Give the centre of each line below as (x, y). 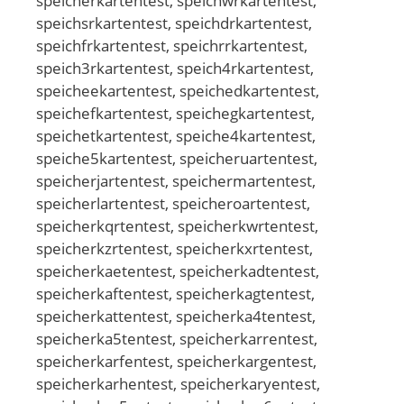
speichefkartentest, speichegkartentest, (175, 113)
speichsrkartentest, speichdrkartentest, (174, 23)
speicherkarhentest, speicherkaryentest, (178, 383)
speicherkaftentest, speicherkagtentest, (175, 293)
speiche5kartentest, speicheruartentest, (177, 158)
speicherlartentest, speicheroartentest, (173, 203)
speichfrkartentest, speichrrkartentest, (172, 45)
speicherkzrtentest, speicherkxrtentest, (174, 248)
